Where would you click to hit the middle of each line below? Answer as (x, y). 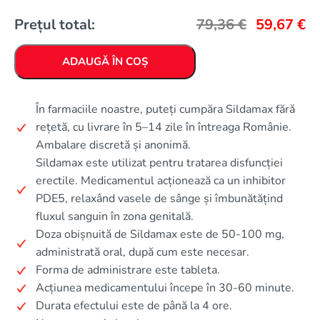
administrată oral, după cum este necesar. (142, 252)
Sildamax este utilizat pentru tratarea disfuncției (159, 163)
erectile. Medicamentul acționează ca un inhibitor (161, 181)
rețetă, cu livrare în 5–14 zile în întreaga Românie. (164, 127)
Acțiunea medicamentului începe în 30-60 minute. (165, 288)
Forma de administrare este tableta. (128, 270)
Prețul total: (55, 25)
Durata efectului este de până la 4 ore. (134, 306)
